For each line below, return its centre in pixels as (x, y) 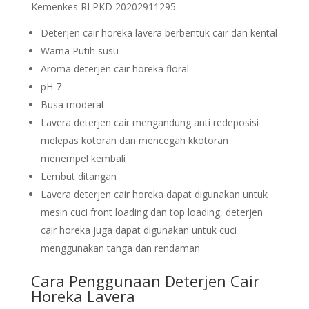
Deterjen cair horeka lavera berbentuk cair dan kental (159, 33)
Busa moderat (72, 104)
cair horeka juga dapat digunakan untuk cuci (138, 230)
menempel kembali (83, 158)
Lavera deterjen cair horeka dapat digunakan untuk (154, 194)
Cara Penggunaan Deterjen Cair (145, 281)
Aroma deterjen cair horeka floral (114, 69)
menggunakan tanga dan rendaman (120, 248)
